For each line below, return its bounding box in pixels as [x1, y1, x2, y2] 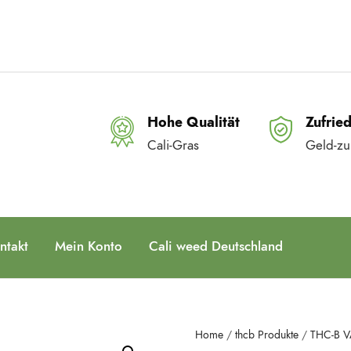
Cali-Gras [147, 136, 199, 154]
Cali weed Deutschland [149, 237, 291, 255]
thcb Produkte [234, 327, 299, 342]
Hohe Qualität [147, 112, 240, 132]
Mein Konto [55, 237, 122, 255]
